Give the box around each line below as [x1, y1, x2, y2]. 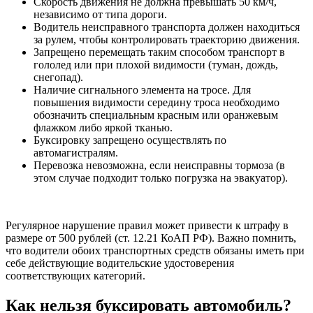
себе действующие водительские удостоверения [6, 256, 234, 269]
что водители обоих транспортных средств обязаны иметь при [6, 244, 305, 256]
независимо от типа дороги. [34, 8, 167, 20]
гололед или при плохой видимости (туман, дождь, [34, 58, 278, 71]
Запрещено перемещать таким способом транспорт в [34, 45, 285, 58]
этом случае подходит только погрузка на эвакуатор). [34, 171, 288, 184]
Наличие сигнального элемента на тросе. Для [34, 83, 251, 96]
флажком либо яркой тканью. [34, 121, 173, 133]
